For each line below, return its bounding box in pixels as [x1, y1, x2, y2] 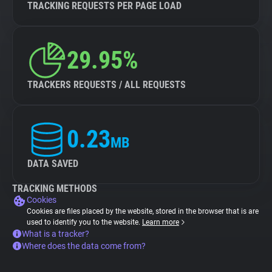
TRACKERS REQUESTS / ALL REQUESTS [27, 79, 186, 90]
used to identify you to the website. [27, 218, 142, 226]
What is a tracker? [22, 229, 89, 239]
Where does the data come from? [22, 241, 146, 251]
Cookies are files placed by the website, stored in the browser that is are [27, 207, 259, 216]
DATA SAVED [27, 158, 78, 169]
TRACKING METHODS [12, 183, 97, 194]
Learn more [142, 218, 179, 226]
